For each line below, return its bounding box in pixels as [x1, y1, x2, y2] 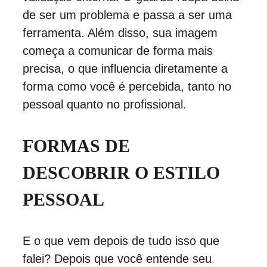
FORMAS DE [22, 136, 135, 156]
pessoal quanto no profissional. [22, 98, 187, 111]
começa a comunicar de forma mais [22, 44, 216, 57]
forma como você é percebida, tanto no [22, 80, 235, 93]
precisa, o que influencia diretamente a [22, 62, 231, 75]
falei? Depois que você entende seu [22, 252, 215, 265]
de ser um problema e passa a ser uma [22, 8, 235, 21]
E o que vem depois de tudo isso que [22, 234, 223, 247]
